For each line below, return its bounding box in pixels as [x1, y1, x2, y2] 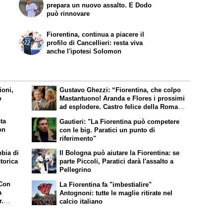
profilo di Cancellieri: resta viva [47, 39, 143, 47]
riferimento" [59, 134, 97, 142]
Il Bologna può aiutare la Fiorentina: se [59, 149, 180, 157]
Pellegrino [59, 166, 92, 174]
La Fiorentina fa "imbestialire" [59, 181, 152, 189]
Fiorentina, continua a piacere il [47, 31, 145, 39]
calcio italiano [59, 198, 103, 206]
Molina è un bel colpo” [59, 111, 130, 119]
